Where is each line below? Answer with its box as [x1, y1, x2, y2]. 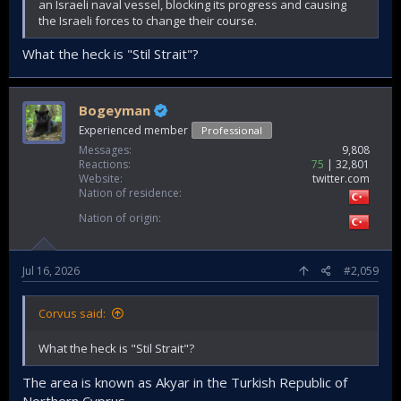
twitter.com [312, 171, 370, 187]
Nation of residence [79, 185, 179, 201]
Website [79, 171, 120, 187]
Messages [79, 142, 129, 158]
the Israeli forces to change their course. [38, 12, 257, 29]
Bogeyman [79, 101, 154, 120]
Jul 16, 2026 [22, 263, 80, 279]
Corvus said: [38, 305, 106, 322]
